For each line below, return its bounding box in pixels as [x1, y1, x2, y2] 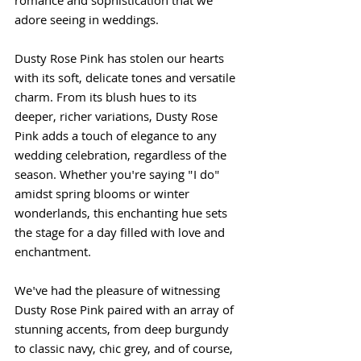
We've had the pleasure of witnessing [15, 282, 223, 303]
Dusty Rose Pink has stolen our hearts [15, 50, 227, 71]
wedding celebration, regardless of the [15, 147, 230, 168]
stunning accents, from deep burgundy [15, 321, 232, 342]
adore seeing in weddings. [15, 11, 159, 32]
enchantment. [15, 243, 91, 264]
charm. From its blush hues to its [15, 89, 200, 110]
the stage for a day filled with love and [15, 224, 228, 245]
